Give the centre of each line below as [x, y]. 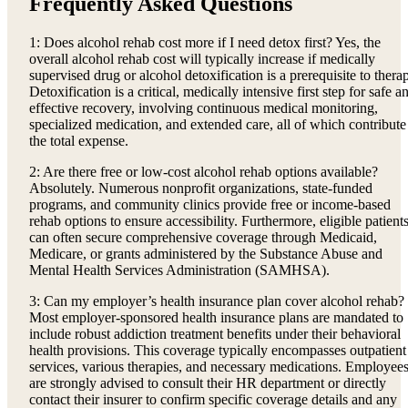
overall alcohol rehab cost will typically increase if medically [202, 59]
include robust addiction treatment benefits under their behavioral [215, 334]
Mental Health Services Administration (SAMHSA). [179, 270]
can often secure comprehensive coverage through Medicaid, [203, 238]
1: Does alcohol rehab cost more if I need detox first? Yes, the [205, 43]
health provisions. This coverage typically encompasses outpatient [218, 351]
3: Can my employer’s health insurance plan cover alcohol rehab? [217, 301]
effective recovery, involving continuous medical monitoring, [204, 108]
